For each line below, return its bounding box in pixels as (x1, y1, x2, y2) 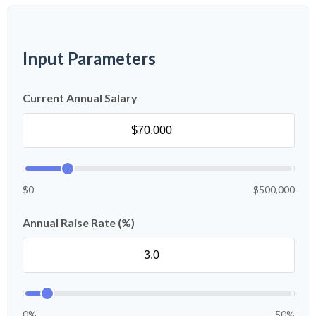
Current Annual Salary (23, 90, 138, 104)
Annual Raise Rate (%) (23, 215, 135, 229)
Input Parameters (23, 47, 156, 68)
